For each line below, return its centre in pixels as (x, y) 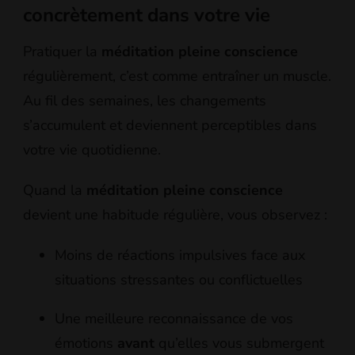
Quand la (55, 190)
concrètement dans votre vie (147, 15)
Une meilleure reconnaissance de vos (174, 318)
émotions (86, 343)
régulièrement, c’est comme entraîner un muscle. (177, 76)
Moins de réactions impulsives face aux (180, 255)
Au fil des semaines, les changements (145, 100)
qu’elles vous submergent (239, 343)
